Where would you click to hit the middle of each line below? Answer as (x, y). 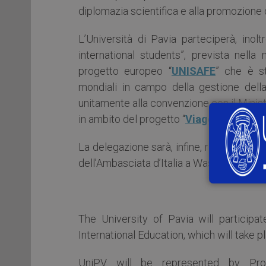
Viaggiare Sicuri (225, 119)
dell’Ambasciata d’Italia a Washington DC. (172, 163)
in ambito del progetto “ (132, 119)
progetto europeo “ (125, 71)
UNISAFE (193, 71)
